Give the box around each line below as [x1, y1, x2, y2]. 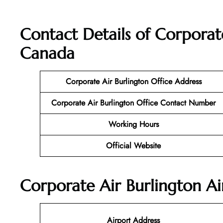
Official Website [106, 140, 161, 152]
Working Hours [108, 118, 159, 130]
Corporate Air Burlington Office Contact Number [51, 97, 216, 109]
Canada [20, 43, 75, 64]
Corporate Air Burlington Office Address [65, 76, 202, 88]
